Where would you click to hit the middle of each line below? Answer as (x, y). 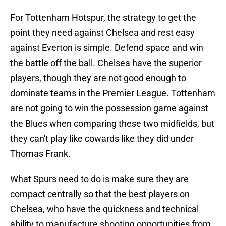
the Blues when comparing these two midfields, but (112, 124)
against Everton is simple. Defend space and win (107, 48)
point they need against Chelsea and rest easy (102, 33)
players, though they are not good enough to (98, 78)
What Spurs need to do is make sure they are (99, 179)
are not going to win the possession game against (109, 108)
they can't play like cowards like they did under (102, 139)
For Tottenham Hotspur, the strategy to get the (103, 18)
